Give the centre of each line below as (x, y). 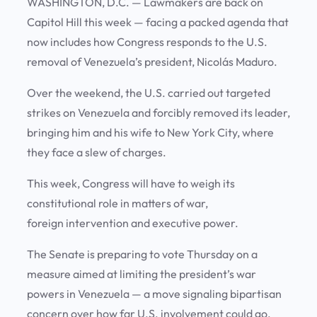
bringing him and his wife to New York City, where (150, 133)
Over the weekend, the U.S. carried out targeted (149, 93)
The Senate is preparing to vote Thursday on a (142, 254)
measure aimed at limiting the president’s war (142, 274)
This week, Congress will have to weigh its (131, 184)
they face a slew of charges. (98, 152)
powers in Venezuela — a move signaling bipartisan (154, 294)
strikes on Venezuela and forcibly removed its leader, (158, 113)
